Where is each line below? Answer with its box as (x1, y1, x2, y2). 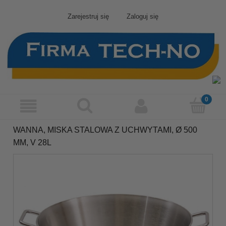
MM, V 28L (13, 138, 51, 147)
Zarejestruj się (68, 13, 109, 21)
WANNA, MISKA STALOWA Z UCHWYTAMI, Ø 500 (13, 125, 197, 134)
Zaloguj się (126, 13, 158, 21)
